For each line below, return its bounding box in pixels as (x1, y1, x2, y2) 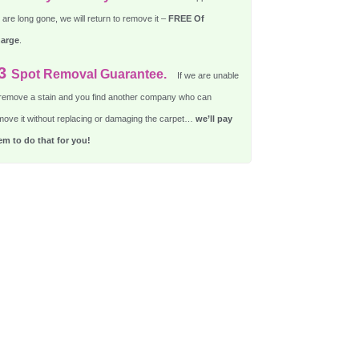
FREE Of (167, 14, 204, 24)
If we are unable (174, 71, 239, 81)
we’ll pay (195, 114, 232, 124)
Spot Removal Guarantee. (10, 67, 167, 82)
